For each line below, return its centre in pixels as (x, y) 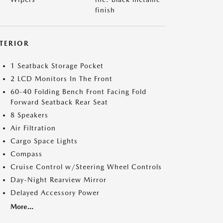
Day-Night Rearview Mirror (58, 180)
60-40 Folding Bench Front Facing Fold (78, 92)
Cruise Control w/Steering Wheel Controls (86, 167)
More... (22, 207)
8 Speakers (29, 115)
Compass (26, 154)
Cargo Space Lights (44, 141)
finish (105, 10)
